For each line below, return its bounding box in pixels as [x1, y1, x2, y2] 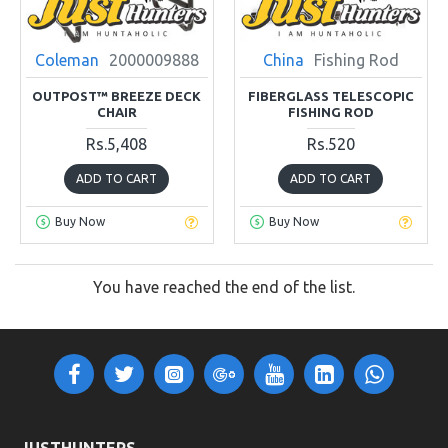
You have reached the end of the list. [93, 277, 355, 296]
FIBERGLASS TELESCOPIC [247, 88, 414, 103]
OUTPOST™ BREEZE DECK [32, 88, 202, 103]
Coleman [34, 50, 99, 69]
